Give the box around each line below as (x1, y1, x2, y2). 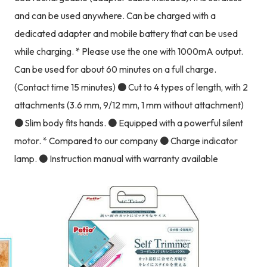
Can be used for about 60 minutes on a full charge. (14, 63, 216, 75)
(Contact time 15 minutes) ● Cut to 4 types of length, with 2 (14, 81, 248, 93)
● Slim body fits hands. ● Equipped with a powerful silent (14, 117, 243, 129)
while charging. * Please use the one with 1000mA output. (14, 45, 243, 57)
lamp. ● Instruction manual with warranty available (14, 153, 218, 164)
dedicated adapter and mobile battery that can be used (14, 27, 238, 39)
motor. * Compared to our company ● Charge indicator (14, 135, 238, 147)
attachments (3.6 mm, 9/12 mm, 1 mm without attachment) (14, 99, 244, 111)
